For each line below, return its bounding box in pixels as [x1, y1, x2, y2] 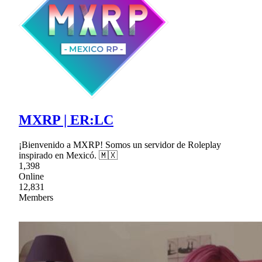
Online [19, 171, 44, 182]
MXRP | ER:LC [19, 112, 113, 128]
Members [19, 192, 53, 203]
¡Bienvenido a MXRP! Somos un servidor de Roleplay [19, 140, 221, 150]
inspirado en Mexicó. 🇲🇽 [19, 150, 118, 161]
